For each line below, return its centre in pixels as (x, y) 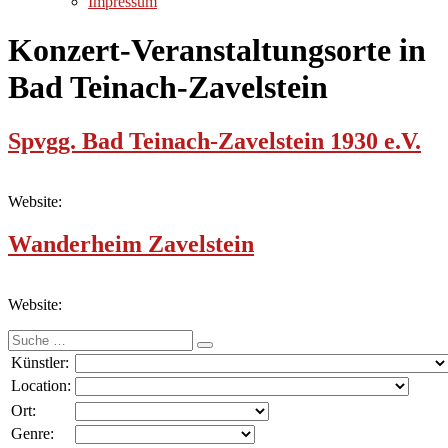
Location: (41, 385)
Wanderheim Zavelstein (131, 243)
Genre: (32, 433)
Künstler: (40, 362)
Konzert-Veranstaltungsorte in (217, 50)
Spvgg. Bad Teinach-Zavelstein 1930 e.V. (214, 140)
